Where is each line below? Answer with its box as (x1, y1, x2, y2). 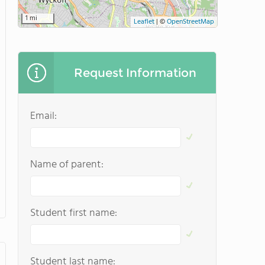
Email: (30, 108, 57, 125)
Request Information (73, 66, 196, 80)
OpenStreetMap (167, 16, 214, 28)
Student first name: (30, 205, 117, 222)
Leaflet (134, 16, 154, 28)
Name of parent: (30, 156, 104, 173)
